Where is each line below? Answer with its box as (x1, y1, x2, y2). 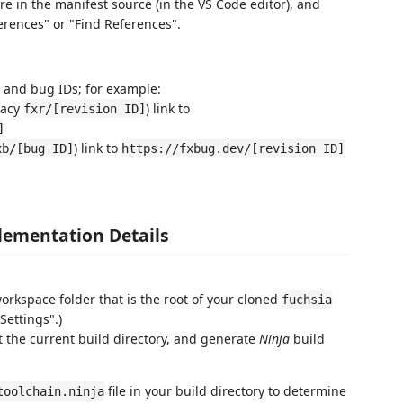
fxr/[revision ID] (23, 101, 146, 116)
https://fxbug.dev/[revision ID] (121, 140, 345, 156)
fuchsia (282, 292, 332, 307)
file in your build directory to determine (104, 382, 346, 399)
